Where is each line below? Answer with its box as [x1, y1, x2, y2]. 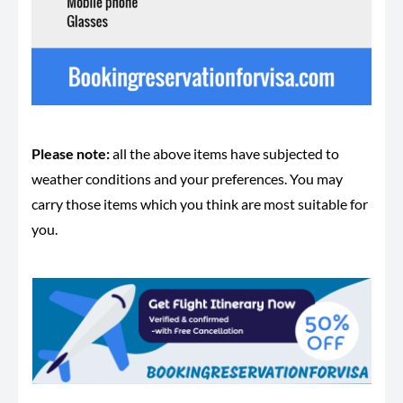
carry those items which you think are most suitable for [31, 194, 368, 212]
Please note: [31, 144, 110, 162]
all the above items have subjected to [110, 144, 339, 162]
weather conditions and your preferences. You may [31, 169, 343, 187]
